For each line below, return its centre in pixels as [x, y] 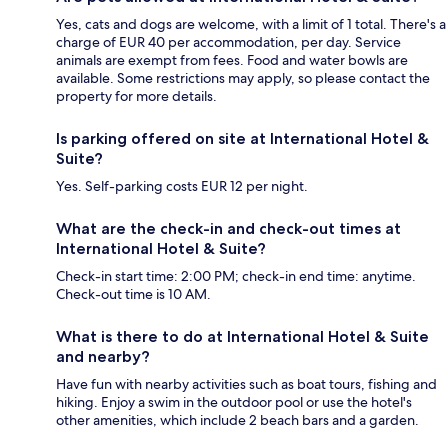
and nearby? [103, 356]
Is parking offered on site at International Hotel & [242, 138]
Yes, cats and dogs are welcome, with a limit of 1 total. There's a [251, 23]
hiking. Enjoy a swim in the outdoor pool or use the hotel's [234, 401]
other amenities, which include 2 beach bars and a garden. [237, 419]
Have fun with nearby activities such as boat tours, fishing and [246, 383]
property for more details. [136, 95]
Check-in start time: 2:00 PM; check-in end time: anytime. [236, 275]
